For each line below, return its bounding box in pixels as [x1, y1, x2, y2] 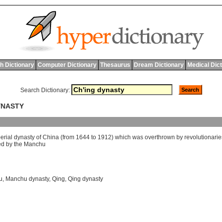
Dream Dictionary [133, 61, 184, 68]
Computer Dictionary [37, 61, 97, 68]
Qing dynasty [68, 175, 103, 183]
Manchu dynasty [5, 175, 49, 183]
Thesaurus [100, 61, 130, 68]
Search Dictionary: [20, 87, 70, 94]
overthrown [145, 134, 175, 141]
